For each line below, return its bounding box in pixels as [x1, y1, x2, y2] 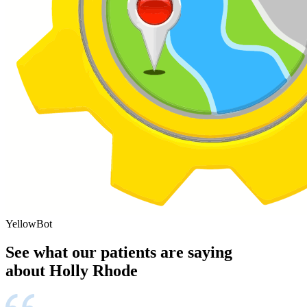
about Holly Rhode [5, 262, 138, 280]
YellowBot [5, 217, 52, 230]
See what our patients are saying [5, 243, 232, 262]
